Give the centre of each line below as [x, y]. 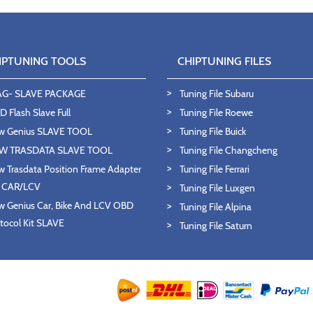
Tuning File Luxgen [217, 188]
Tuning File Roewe [216, 112]
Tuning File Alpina [216, 207]
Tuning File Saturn [216, 226]
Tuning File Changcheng [228, 150]
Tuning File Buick [213, 131]
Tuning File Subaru [217, 94]
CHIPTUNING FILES [224, 61]
